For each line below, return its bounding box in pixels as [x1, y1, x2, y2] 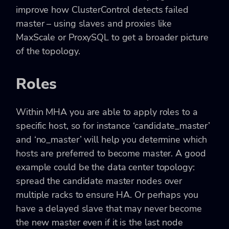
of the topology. [16, 45, 80, 58]
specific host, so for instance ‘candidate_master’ [16, 120, 211, 132]
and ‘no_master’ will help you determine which [16, 133, 207, 146]
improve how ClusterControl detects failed [16, 4, 189, 16]
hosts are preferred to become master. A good [16, 147, 206, 160]
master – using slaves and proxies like [16, 17, 172, 30]
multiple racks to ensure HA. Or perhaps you [16, 189, 198, 201]
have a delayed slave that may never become [16, 202, 202, 215]
